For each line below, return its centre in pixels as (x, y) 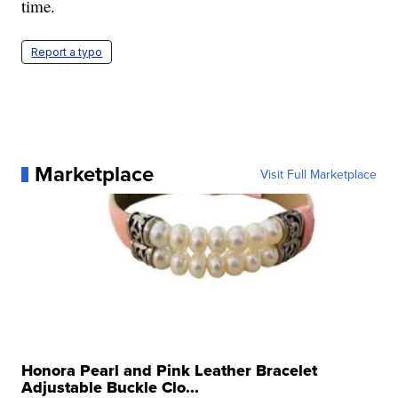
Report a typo (67, 52)
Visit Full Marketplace (318, 175)
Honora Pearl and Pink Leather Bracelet (170, 371)
